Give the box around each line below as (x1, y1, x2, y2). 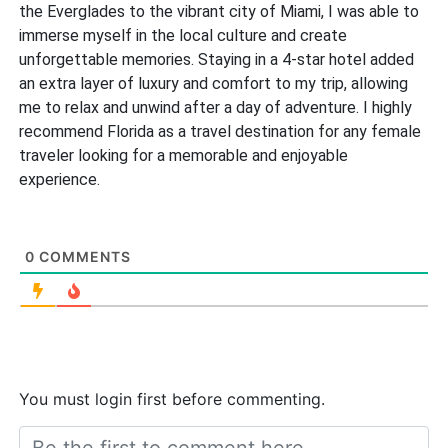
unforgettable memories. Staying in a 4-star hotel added (19, 50, 415, 70)
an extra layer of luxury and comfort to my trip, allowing (19, 74, 409, 94)
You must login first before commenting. (19, 389, 326, 410)
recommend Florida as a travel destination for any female (19, 122, 422, 142)
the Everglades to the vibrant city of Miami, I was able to (19, 2, 420, 22)
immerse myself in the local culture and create (19, 26, 348, 46)
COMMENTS (35, 248, 132, 266)
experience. (19, 170, 101, 190)
